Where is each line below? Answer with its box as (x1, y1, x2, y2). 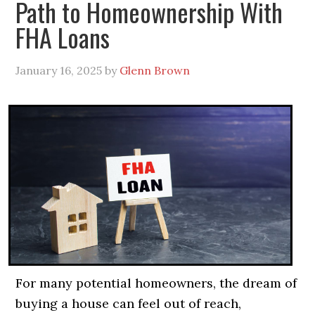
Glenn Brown (120, 63, 191, 77)
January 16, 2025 (15, 63, 103, 77)
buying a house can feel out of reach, (15, 295, 242, 312)
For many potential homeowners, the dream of (15, 275, 297, 292)
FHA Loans (15, 18, 110, 56)
